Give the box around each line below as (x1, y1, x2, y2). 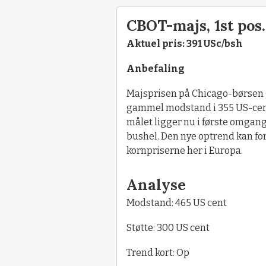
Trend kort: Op (126, 246, 189, 258)
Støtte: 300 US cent (126, 221, 210, 233)
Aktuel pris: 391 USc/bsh (126, 37, 243, 49)
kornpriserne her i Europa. (126, 144, 243, 156)
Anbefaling (126, 62, 185, 74)
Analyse (126, 175, 186, 194)
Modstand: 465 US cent (126, 197, 227, 208)
